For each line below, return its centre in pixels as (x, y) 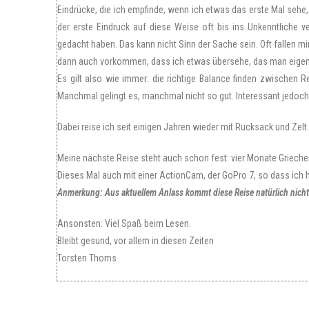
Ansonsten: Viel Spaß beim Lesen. (124, 223)
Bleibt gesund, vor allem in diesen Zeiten (136, 241)
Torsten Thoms (87, 258)
